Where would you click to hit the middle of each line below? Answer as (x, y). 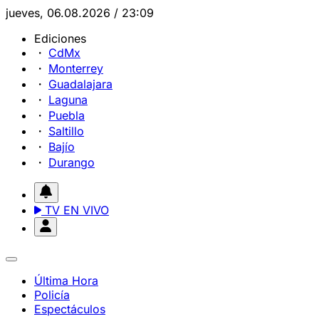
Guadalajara (80, 84)
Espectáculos (70, 309)
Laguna (68, 100)
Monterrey (76, 68)
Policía (52, 295)
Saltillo (66, 131)
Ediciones (60, 38)
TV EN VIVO (75, 210)
